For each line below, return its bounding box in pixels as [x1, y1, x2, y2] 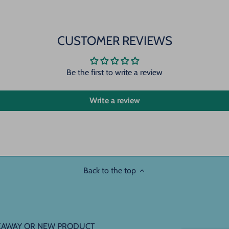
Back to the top [83, 166, 136, 176]
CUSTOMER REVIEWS [57, 33, 172, 49]
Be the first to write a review [66, 67, 163, 78]
